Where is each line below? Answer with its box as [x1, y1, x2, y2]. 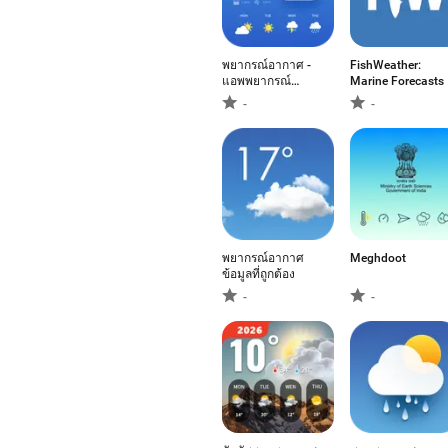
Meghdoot [350, 251, 406, 265]
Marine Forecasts [350, 74, 444, 88]
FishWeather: [350, 58, 421, 72]
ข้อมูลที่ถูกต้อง [222, 267, 295, 281]
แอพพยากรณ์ [222, 74, 291, 88]
